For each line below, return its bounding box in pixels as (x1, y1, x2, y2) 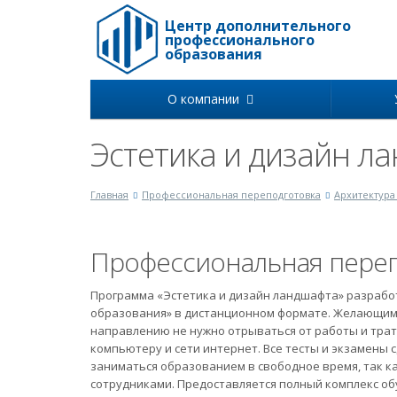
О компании (167, 90, 246, 107)
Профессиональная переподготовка (142, 188, 321, 201)
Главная (90, 188, 128, 201)
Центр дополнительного (165, 16, 352, 35)
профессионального (165, 30, 315, 50)
